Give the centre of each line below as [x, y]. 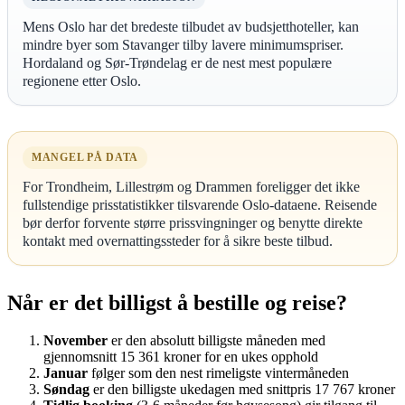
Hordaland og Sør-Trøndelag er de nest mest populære [177, 62]
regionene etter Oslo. [82, 80]
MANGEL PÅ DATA [85, 157]
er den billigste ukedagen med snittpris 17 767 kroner [242, 390]
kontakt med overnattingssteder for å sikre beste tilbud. [178, 240]
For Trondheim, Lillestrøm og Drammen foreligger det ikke [191, 186]
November [75, 341]
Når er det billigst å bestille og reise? [177, 302]
